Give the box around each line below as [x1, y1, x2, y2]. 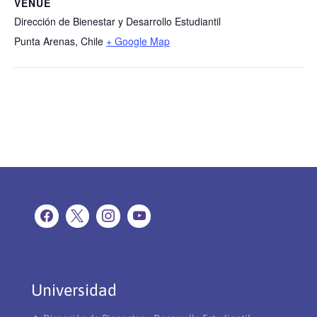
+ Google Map [106, 33, 170, 48]
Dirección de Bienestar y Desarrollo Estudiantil [14, 13, 221, 28]
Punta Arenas [14, 33, 75, 48]
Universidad [31, 281, 117, 300]
